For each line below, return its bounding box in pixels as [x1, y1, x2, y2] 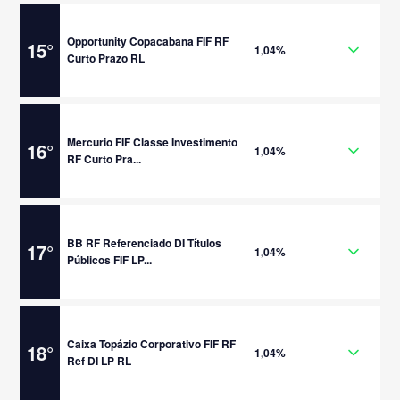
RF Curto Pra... [67, 151, 142, 167]
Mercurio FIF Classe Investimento [67, 134, 238, 150]
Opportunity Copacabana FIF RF [67, 33, 229, 49]
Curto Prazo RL [67, 50, 146, 66]
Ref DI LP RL [67, 353, 132, 369]
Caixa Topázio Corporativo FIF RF [67, 336, 237, 352]
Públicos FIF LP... [67, 252, 153, 268]
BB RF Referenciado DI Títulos [67, 235, 222, 251]
